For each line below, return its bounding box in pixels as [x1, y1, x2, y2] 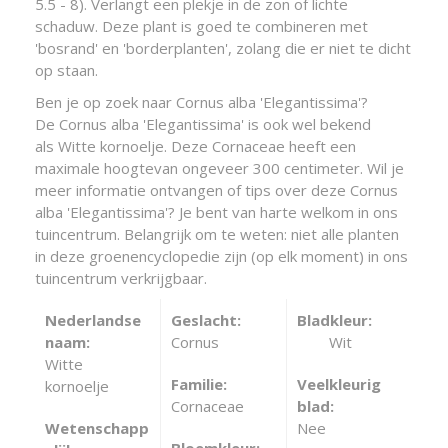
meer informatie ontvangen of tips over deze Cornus [35, 179, 398, 200]
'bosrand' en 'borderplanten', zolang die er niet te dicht [35, 37, 411, 58]
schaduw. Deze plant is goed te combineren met [35, 15, 368, 36]
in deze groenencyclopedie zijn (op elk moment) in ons [35, 245, 408, 266]
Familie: [170, 373, 227, 394]
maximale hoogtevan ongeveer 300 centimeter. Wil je [35, 157, 404, 178]
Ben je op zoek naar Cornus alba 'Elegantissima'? [35, 91, 368, 112]
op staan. [35, 59, 98, 80]
